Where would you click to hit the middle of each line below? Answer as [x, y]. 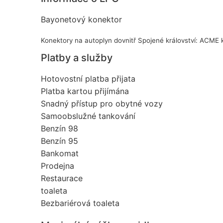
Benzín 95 [59, 141]
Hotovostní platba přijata [88, 78]
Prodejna [57, 166]
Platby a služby [77, 57]
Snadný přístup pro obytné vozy [102, 103]
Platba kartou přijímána [85, 91]
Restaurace [62, 178]
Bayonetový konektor [81, 19]
